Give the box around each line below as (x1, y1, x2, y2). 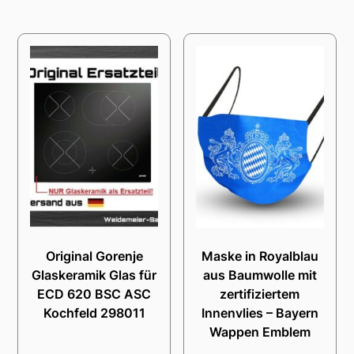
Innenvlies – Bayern (201, 304, 318, 321)
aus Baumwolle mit (202, 266, 317, 283)
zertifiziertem (220, 285, 300, 302)
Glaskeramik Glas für (32, 266, 157, 283)
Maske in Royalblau (201, 247, 318, 264)
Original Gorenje (45, 247, 143, 264)
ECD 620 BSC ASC (37, 285, 152, 302)
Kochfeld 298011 (43, 304, 145, 321)
